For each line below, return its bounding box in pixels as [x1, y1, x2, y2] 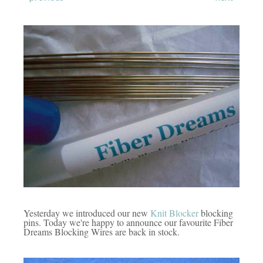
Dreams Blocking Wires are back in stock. [23, 225, 180, 238]
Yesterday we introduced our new [23, 207, 148, 219]
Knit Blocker [148, 207, 198, 219]
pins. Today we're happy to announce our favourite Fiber [23, 216, 233, 228]
